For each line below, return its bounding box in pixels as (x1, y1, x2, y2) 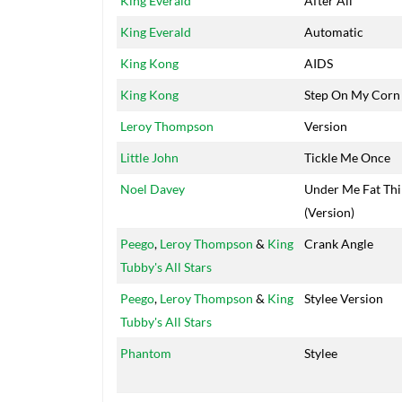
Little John (120, 150, 179, 166)
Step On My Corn (304, 87, 400, 103)
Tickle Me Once (304, 150, 390, 166)
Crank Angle (304, 236, 373, 252)
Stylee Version (304, 291, 383, 307)
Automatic (304, 24, 363, 40)
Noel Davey (120, 181, 185, 197)
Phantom (120, 345, 171, 362)
